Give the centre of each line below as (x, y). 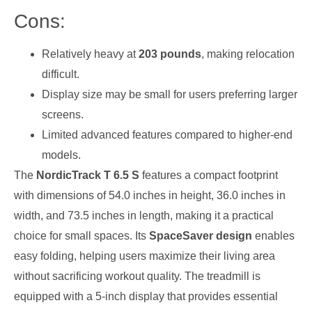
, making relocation (248, 54)
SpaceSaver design (201, 235)
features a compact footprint (209, 175)
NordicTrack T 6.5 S (88, 175)
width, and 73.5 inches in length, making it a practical (144, 215)
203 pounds (170, 54)
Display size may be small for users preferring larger (170, 94)
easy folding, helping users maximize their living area (145, 256)
